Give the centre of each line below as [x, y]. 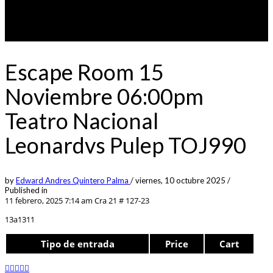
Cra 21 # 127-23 [121, 200]
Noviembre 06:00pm [104, 96]
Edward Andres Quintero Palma [73, 180]
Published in [26, 190]
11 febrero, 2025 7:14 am [49, 200]
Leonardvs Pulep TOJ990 [126, 145]
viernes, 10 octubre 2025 [181, 180]
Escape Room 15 [84, 72]
